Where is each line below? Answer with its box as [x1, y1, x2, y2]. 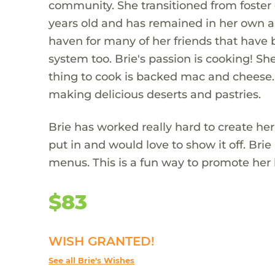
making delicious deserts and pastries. [48, 87, 261, 101]
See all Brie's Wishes [48, 255, 135, 265]
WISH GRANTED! [48, 233, 155, 249]
